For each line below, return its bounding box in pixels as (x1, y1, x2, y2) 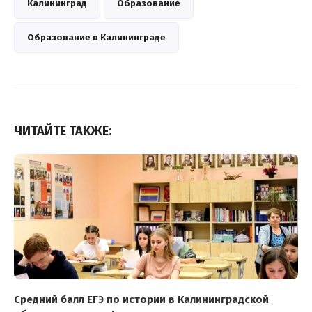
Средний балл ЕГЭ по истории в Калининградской (14, 292, 269, 306)
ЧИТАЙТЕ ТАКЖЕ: (14, 123, 111, 139)
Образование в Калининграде (27, 31, 166, 42)
